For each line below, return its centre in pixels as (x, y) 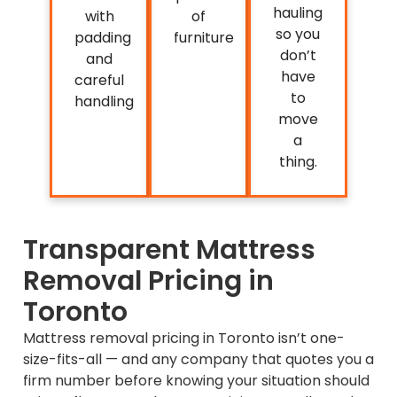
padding (103, 38)
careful (99, 81)
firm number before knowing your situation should (196, 380)
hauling (298, 13)
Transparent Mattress (169, 249)
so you (298, 35)
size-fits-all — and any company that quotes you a (198, 359)
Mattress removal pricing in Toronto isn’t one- (184, 338)
